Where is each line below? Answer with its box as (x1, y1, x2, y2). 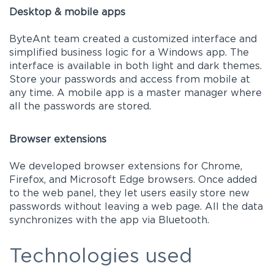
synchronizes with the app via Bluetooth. (9, 216, 209, 226)
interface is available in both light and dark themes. (9, 62, 262, 72)
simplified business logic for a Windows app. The (9, 48, 249, 58)
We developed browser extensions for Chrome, (9, 162, 242, 172)
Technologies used (9, 248, 192, 265)
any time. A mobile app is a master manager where (9, 89, 262, 98)
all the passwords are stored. (9, 102, 154, 112)
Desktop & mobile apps (9, 8, 125, 18)
